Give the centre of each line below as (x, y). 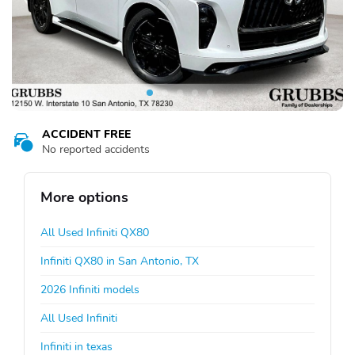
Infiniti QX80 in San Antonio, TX (120, 261)
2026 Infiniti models (90, 289)
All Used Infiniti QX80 (95, 232)
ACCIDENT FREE (86, 134)
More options (84, 197)
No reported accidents (96, 149)
